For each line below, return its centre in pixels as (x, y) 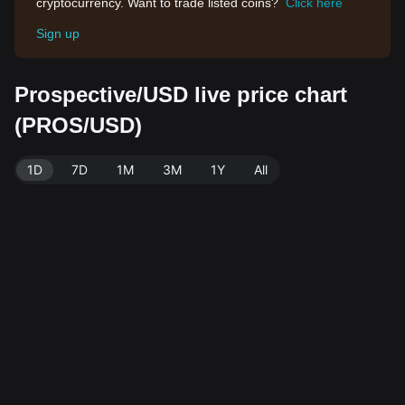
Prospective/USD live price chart (181, 94)
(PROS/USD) (78, 125)
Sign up (58, 33)
